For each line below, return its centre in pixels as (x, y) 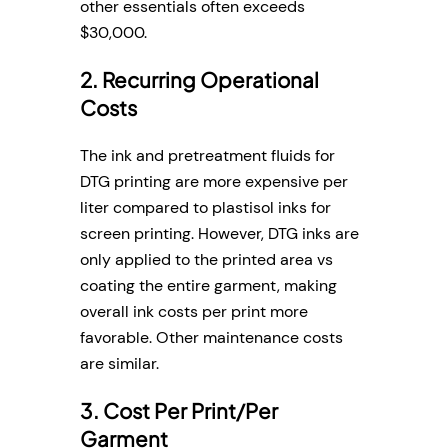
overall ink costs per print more (194, 311)
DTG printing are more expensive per (214, 181)
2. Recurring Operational (199, 80)
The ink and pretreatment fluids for (207, 155)
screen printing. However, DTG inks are (219, 233)
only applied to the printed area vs (206, 259)
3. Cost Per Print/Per (179, 411)
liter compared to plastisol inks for (205, 207)
